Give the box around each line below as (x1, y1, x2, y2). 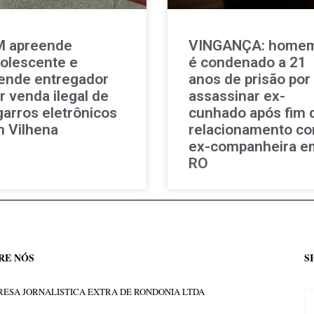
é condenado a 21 (189, 53, 306, 71)
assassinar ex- (189, 87, 285, 104)
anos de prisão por (189, 70, 310, 88)
